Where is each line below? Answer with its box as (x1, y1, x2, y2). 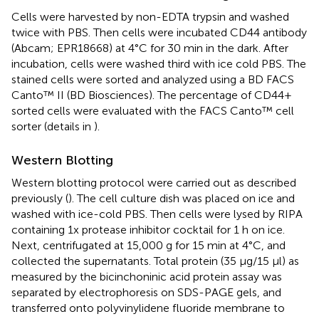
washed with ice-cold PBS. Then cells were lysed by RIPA (11, 207, 303, 221)
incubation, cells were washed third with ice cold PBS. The (11, 57, 306, 71)
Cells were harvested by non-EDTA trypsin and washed (11, 10, 289, 24)
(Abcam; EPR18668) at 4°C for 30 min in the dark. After (11, 41, 288, 56)
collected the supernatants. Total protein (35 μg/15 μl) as (11, 254, 299, 268)
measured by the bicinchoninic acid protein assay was (11, 270, 282, 284)
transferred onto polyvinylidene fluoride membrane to (11, 301, 285, 315)
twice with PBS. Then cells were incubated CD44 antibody (11, 26, 307, 40)
